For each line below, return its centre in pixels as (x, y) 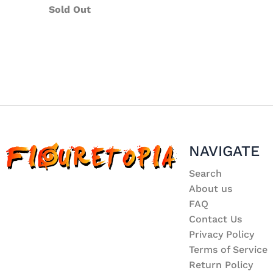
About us (211, 189)
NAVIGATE (224, 151)
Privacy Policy (222, 234)
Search (205, 173)
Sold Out (70, 9)
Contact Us (215, 219)
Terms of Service (228, 250)
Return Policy (221, 265)
